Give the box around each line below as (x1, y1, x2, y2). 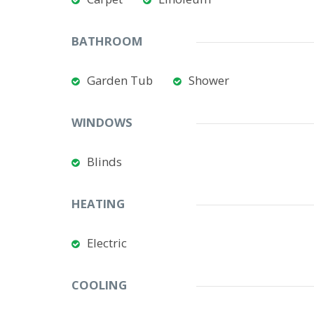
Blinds (87, 153, 122, 170)
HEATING (71, 196, 125, 212)
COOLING (71, 277, 127, 293)
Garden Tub (87, 72, 153, 88)
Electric (87, 235, 127, 251)
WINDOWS (71, 114, 132, 130)
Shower (189, 72, 229, 88)
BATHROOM (71, 33, 143, 49)
